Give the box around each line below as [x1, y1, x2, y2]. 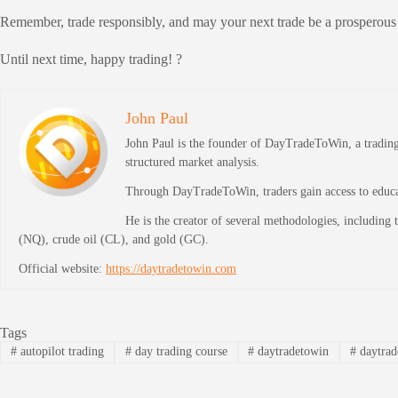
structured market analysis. [125, 155, 259, 170]
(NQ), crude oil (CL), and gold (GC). [19, 233, 209, 247]
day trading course [131, 345, 227, 359]
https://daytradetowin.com [106, 262, 236, 276]
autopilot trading [16, 345, 104, 359]
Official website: [19, 262, 106, 276]
